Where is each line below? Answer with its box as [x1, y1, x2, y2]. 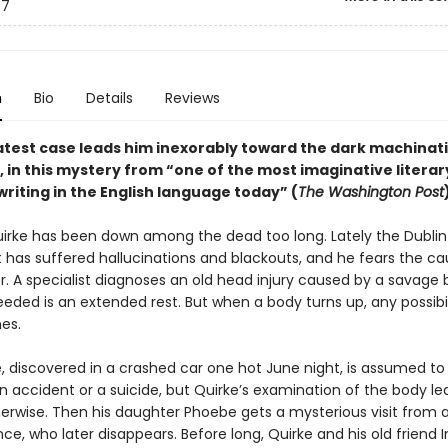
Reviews [164, 88, 220, 108]
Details [85, 88, 133, 108]
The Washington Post [297, 182, 444, 202]
